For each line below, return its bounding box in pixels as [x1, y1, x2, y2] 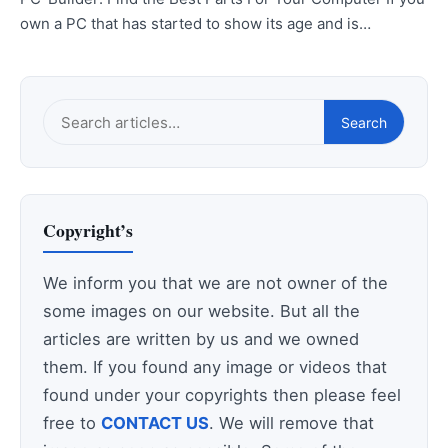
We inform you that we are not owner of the [43, 273, 388, 294]
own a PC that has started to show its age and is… [20, 13, 371, 33]
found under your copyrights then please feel [43, 385, 401, 406]
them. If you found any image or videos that [43, 357, 387, 378]
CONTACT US [101, 413, 209, 434]
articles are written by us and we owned [43, 329, 359, 350]
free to [43, 413, 101, 434]
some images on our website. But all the [43, 301, 360, 322]
